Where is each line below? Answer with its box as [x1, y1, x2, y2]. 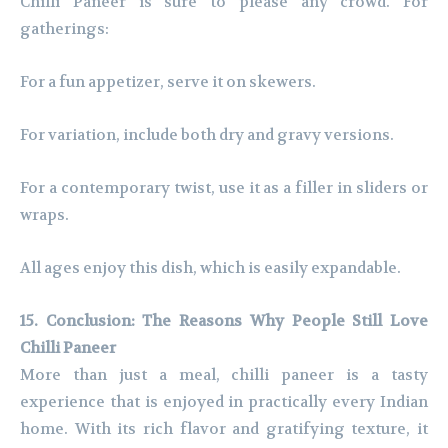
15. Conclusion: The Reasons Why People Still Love [20, 311, 428, 332]
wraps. [20, 205, 69, 226]
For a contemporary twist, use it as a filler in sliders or [20, 178, 428, 199]
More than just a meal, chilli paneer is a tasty [20, 365, 428, 386]
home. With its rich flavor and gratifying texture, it [20, 419, 428, 440]
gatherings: [20, 19, 109, 40]
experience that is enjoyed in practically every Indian [20, 392, 428, 413]
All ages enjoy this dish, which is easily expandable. [20, 258, 401, 279]
